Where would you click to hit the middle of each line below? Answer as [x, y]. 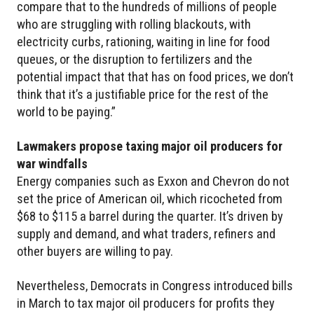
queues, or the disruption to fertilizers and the [135, 59]
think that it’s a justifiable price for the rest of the [143, 94]
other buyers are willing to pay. [95, 251]
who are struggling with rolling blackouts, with [134, 24]
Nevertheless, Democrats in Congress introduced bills [155, 285]
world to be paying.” [66, 111]
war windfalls [52, 163]
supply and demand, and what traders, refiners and [146, 233]
